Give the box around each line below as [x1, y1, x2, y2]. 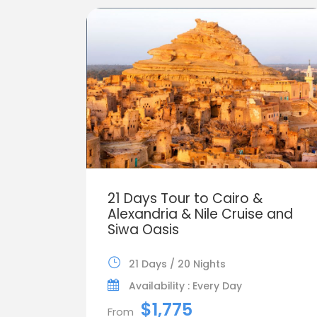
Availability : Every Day [129, 278, 242, 293]
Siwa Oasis [108, 219, 179, 239]
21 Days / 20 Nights [129, 256, 226, 271]
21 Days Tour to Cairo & [108, 188, 263, 208]
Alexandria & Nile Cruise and [108, 204, 293, 224]
